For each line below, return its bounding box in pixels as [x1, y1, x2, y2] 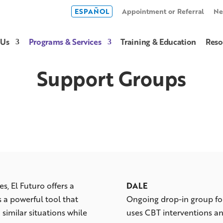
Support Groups [37, 64, 186, 93]
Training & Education [120, 36, 197, 47]
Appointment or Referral [122, 6, 204, 16]
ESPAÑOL [75, 6, 109, 16]
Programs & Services [28, 36, 102, 47]
